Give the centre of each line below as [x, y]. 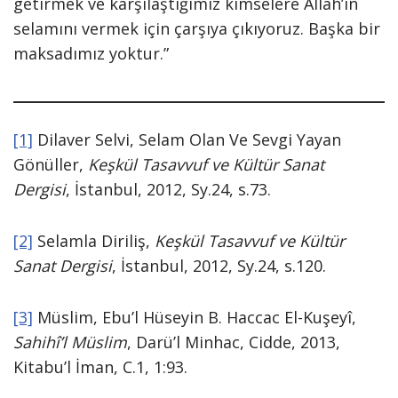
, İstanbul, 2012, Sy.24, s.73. [168, 189]
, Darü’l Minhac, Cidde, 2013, [234, 342]
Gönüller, [51, 164]
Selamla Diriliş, [94, 241]
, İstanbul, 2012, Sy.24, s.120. [219, 266]
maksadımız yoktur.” [91, 53]
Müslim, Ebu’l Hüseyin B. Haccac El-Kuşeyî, [195, 317]
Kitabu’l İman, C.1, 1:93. [100, 367]
